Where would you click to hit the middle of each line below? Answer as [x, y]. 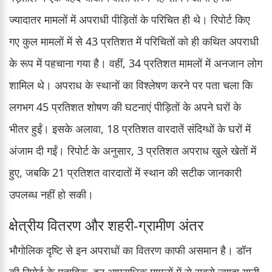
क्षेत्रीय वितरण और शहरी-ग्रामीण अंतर [106, 225]
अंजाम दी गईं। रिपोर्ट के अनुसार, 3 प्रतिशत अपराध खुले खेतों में [133, 150]
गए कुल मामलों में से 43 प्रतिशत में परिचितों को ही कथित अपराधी [134, 41]
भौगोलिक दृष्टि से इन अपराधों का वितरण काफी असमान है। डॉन [130, 250]
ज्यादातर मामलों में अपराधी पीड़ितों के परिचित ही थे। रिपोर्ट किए [130, 19]
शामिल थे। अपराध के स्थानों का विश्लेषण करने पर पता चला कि [131, 85]
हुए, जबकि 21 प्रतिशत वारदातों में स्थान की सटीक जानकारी [125, 172]
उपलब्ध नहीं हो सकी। [51, 194]
